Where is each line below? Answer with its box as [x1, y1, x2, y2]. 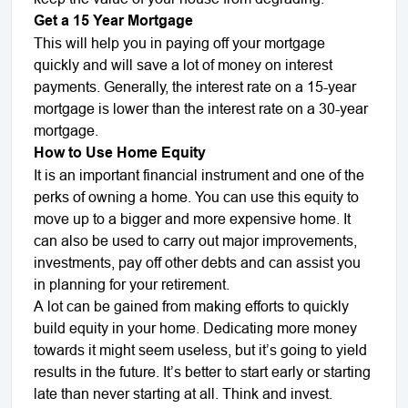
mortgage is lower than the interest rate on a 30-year [34, 99, 368, 117]
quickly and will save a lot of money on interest [34, 56, 332, 73]
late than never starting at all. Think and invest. [34, 384, 332, 402]
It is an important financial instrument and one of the [34, 166, 364, 183]
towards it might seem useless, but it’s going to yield [34, 341, 367, 358]
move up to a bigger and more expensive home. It [34, 209, 351, 227]
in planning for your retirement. [34, 275, 229, 292]
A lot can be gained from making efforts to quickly [34, 297, 349, 314]
